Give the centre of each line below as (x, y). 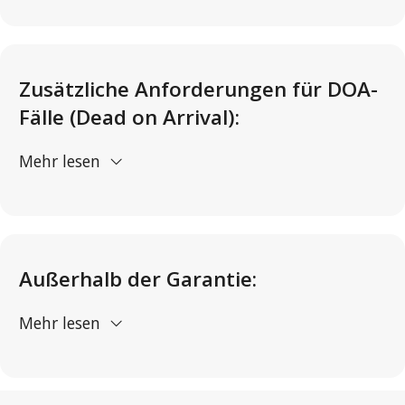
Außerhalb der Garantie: (138, 279)
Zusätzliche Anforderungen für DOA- (198, 89)
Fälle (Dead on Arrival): (129, 118)
